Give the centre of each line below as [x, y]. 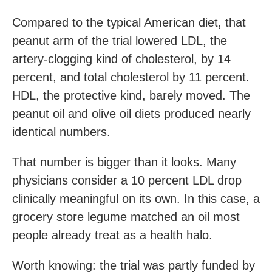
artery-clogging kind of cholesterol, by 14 [121, 59]
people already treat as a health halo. [112, 235]
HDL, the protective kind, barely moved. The [131, 95]
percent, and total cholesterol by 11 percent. [131, 77]
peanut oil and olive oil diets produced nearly [131, 113]
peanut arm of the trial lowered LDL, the [120, 40]
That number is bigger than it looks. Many [124, 162]
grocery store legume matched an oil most [126, 216]
